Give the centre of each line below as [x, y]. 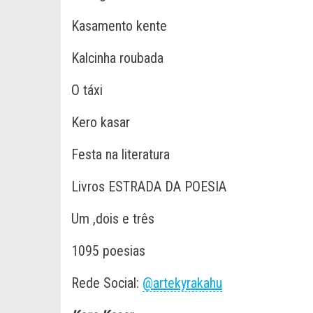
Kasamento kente [119, 26]
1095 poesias [108, 250]
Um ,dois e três [113, 218]
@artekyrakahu [182, 283]
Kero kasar [101, 122]
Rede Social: [107, 283]
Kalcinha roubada [117, 58]
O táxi [87, 90]
